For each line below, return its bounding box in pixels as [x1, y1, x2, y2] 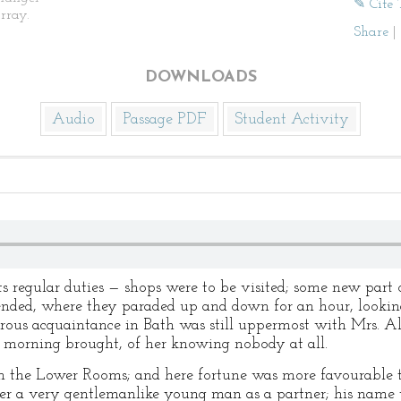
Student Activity [235, 111, 349, 128]
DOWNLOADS [144, 69, 257, 86]
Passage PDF [123, 111, 207, 128]
